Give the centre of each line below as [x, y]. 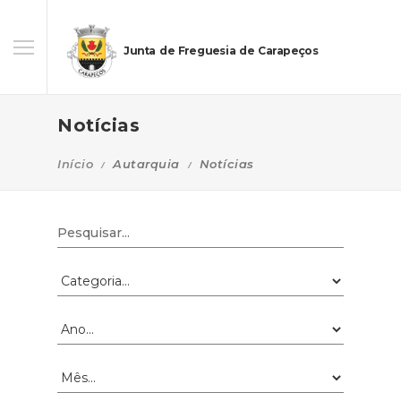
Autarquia [146, 164]
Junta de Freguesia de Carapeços [221, 51]
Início [75, 164]
